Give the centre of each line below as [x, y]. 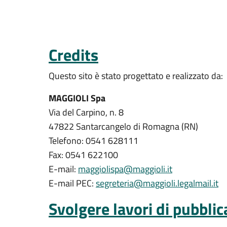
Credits [73, 55]
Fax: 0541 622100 [83, 155]
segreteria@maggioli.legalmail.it [157, 183]
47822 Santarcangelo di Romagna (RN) [124, 126]
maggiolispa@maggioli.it [125, 169]
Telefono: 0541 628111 [93, 141]
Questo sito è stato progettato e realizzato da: [136, 76]
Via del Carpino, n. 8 [86, 112]
